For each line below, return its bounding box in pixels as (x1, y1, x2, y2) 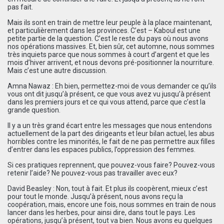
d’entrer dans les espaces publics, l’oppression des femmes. (7, 145, 195, 153)
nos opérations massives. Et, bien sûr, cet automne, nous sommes (7, 42, 214, 50)
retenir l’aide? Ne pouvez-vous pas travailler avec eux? (7, 168, 177, 177)
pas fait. (7, 2, 33, 11)
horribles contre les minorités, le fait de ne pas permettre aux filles (7, 137, 215, 145)
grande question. (7, 105, 60, 114)
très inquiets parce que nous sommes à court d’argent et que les (7, 50, 209, 58)
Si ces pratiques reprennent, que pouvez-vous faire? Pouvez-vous (7, 160, 215, 169)
